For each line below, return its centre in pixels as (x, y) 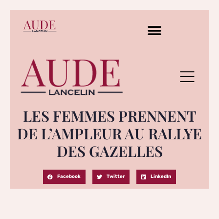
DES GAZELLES (109, 151)
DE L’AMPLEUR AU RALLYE (109, 133)
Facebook (69, 176)
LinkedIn (161, 176)
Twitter (116, 176)
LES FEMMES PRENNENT (109, 116)
